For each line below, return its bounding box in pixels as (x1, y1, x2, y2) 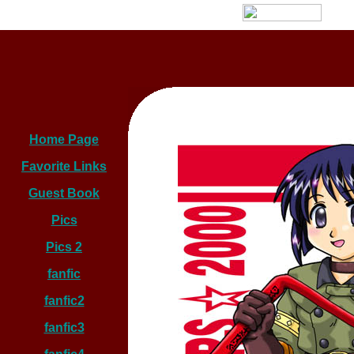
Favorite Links (21, 160, 107, 173)
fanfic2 (43, 294, 85, 307)
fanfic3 (43, 321, 85, 334)
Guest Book (28, 186, 100, 200)
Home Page (29, 133, 99, 146)
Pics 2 (46, 240, 82, 254)
